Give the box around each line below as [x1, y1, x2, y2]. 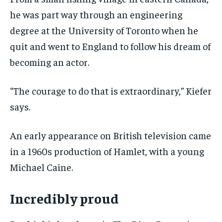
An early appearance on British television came [10, 129, 211, 142]
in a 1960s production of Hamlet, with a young [10, 145, 204, 158]
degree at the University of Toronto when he [10, 24, 198, 37]
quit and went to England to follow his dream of [10, 40, 211, 53]
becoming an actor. [10, 55, 89, 68]
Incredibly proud [10, 189, 119, 207]
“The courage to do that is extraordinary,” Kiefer [10, 84, 212, 97]
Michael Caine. [10, 161, 73, 173]
